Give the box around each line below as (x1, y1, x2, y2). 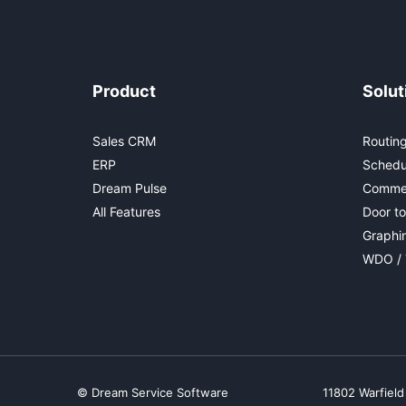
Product (92, 81, 156, 101)
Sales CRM (92, 132, 156, 149)
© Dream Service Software (76, 384, 228, 400)
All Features (92, 203, 160, 219)
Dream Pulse (92, 179, 167, 196)
